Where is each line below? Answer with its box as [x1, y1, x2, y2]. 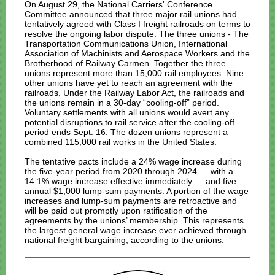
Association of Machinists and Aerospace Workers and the [25, 48, 250, 58]
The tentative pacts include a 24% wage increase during [25, 157, 242, 166]
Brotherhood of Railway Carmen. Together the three [25, 58, 226, 68]
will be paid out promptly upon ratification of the [25, 206, 207, 215]
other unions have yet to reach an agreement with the [25, 78, 233, 88]
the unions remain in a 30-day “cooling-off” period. [25, 98, 219, 107]
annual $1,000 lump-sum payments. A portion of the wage [25, 186, 249, 196]
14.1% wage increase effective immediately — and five [25, 176, 236, 186]
